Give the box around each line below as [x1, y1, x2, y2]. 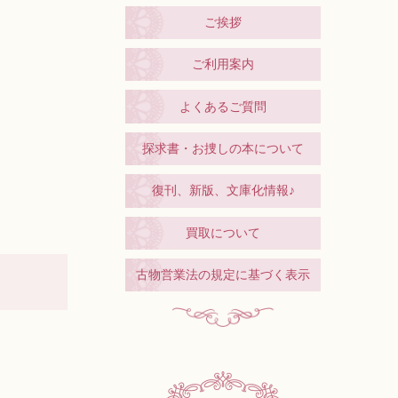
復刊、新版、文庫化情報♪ [151, 183, 295, 198]
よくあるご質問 [179, 99, 267, 114]
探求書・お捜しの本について [142, 140, 304, 155]
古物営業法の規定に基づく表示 [136, 267, 310, 283]
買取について [186, 225, 260, 240]
